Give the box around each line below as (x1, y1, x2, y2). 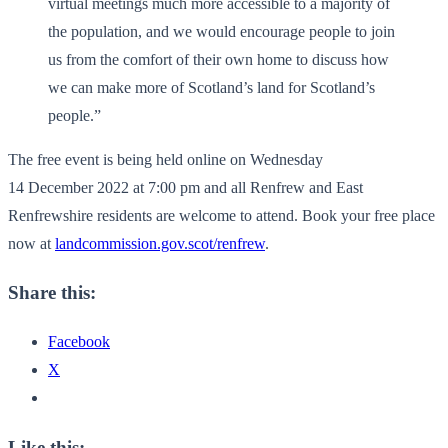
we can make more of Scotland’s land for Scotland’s (48, 78, 375, 96)
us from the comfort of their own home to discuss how (48, 50, 389, 68)
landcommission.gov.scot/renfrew (55, 234, 265, 252)
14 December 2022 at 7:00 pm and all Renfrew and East (8, 178, 363, 196)
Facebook (48, 333, 110, 351)
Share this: (8, 282, 96, 304)
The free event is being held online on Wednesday (8, 150, 323, 168)
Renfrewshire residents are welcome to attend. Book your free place (8, 206, 435, 224)
